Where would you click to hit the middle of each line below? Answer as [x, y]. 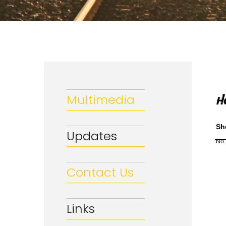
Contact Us [100, 172]
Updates [92, 136]
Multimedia [101, 100]
